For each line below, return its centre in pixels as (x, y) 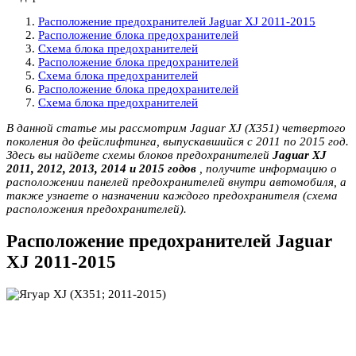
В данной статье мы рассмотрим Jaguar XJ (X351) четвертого (176, 128)
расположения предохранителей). (97, 209)
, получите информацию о (267, 169)
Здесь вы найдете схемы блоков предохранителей (139, 155)
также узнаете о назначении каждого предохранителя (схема (172, 196)
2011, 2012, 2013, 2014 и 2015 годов (101, 169)
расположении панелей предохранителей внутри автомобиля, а (176, 182)
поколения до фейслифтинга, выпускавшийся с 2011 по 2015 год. (178, 142)
